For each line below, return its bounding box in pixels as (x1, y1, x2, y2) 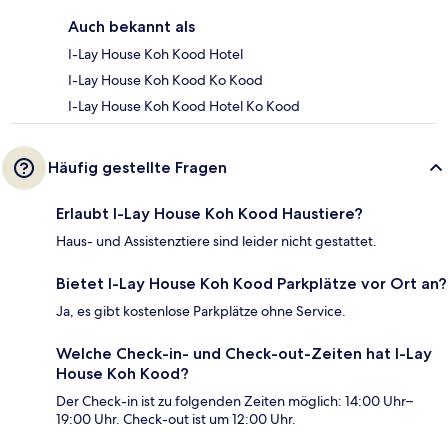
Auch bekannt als (68, 17, 195, 37)
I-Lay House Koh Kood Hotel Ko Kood (68, 97, 300, 116)
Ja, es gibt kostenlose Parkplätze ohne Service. (56, 302, 346, 321)
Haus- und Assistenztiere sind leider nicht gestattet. (56, 232, 377, 251)
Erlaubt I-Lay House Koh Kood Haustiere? (56, 204, 363, 224)
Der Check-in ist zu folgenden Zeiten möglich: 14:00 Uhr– (56, 392, 413, 411)
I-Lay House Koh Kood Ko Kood (68, 71, 263, 90)
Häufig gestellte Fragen (48, 158, 227, 178)
